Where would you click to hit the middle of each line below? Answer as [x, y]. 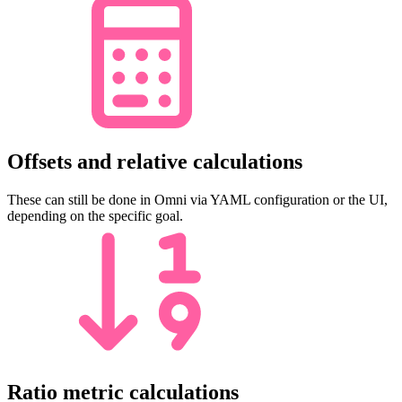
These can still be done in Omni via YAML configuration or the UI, [197, 199]
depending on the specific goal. [95, 215]
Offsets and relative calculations [155, 161]
